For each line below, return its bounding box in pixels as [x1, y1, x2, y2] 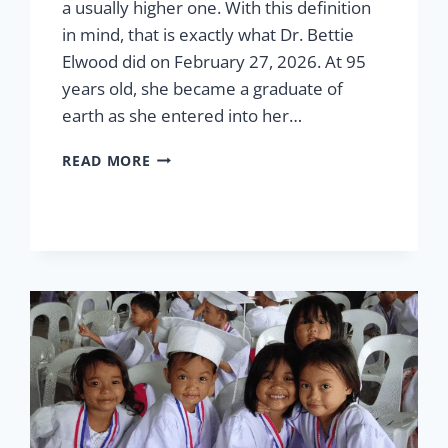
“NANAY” [149, 250, 218, 270]
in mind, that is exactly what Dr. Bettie [62, 22, 355, 46]
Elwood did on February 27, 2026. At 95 [62, 49, 367, 73]
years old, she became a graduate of [62, 76, 344, 100]
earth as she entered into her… [62, 103, 303, 127]
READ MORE [62, 150, 151, 170]
